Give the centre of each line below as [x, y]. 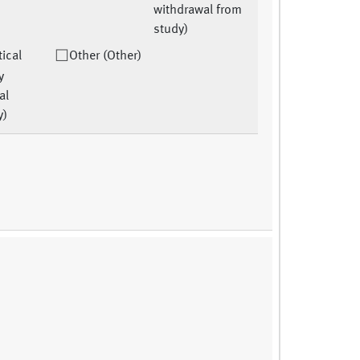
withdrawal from [198, 11]
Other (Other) [105, 57]
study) [171, 30]
